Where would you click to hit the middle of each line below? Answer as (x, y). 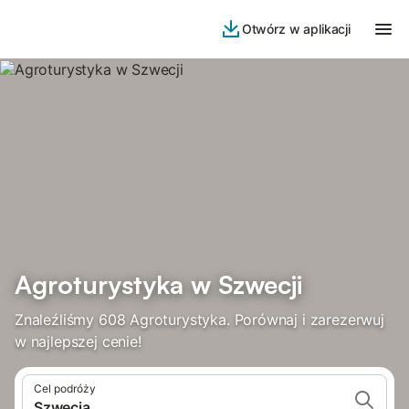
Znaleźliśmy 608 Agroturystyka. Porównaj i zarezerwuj (199, 320)
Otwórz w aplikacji (296, 29)
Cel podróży (65, 388)
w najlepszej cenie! (78, 341)
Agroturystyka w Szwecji (158, 284)
